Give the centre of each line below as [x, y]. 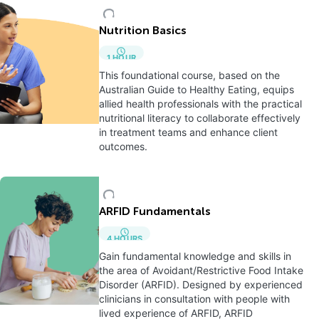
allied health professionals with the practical [200, 104]
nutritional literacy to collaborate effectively [199, 118]
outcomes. [123, 146]
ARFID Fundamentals [155, 212]
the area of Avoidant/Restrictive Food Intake [201, 270]
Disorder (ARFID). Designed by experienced [200, 284]
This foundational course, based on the [189, 75]
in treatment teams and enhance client [188, 132]
